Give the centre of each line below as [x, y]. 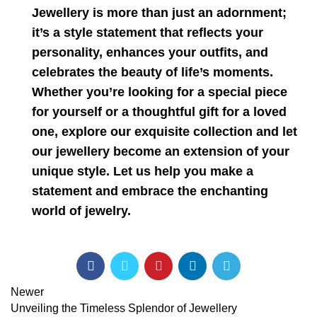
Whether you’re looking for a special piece [160, 92]
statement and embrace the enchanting [150, 191]
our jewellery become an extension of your [161, 151]
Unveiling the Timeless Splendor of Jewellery [124, 308]
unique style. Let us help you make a [143, 171]
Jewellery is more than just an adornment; [159, 13]
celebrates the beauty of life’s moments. [152, 72]
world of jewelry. [81, 211]
